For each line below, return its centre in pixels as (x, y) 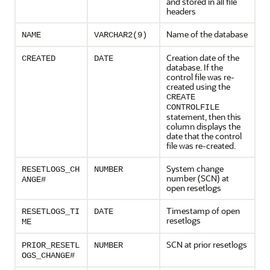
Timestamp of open (203, 211)
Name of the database (207, 34)
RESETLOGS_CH (51, 169)
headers (181, 11)
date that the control (204, 136)
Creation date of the (203, 58)
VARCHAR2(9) (121, 35)
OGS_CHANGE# (48, 256)
